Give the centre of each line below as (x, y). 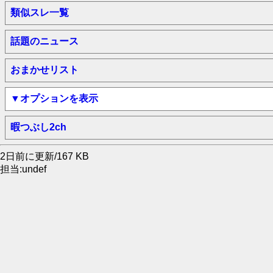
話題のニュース (44, 41)
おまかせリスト (44, 70)
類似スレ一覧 (40, 12)
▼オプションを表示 (54, 98)
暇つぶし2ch (38, 127)
